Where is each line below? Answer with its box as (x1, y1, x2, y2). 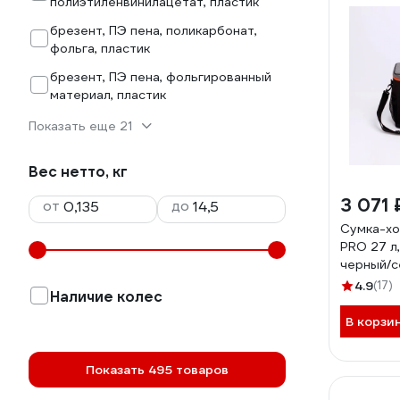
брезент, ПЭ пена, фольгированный (50, 69, 271, 85)
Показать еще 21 (29, 118, 132, 134)
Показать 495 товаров (86, 362, 229, 378)
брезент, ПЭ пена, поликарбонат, (50, 22, 257, 38)
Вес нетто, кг (29, 162, 128, 181)
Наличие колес (50, 287, 162, 306)
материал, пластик (50, 87, 166, 103)
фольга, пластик (50, 40, 150, 56)
